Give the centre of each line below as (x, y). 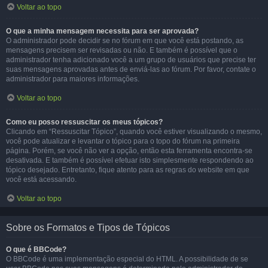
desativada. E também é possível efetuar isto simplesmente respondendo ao (130, 160)
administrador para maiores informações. (73, 79)
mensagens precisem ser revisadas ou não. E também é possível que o (122, 50)
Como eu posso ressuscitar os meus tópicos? (84, 122)
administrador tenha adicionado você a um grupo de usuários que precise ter (131, 60)
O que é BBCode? (36, 249)
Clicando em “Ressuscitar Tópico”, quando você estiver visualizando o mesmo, (134, 132)
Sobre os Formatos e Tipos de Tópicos (88, 228)
